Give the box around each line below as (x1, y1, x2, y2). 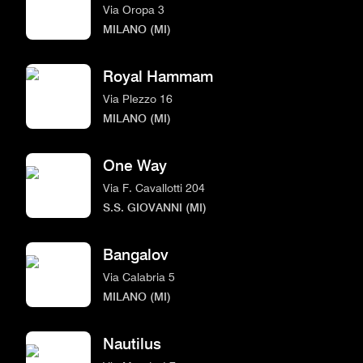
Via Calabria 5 (103, 269, 175, 284)
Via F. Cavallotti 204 (103, 180, 205, 194)
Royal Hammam (103, 66, 213, 86)
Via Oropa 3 (103, 2, 164, 16)
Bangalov (103, 245, 169, 264)
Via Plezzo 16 (103, 91, 173, 105)
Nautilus (103, 334, 161, 353)
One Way (103, 156, 167, 175)
